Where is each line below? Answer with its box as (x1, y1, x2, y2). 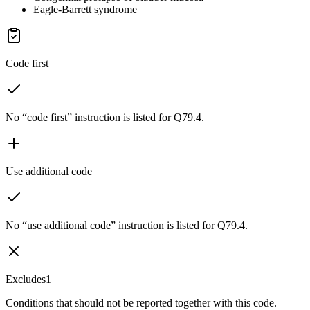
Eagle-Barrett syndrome (33, 3, 137, 15)
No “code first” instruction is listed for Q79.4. (6, 111, 204, 123)
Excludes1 (6, 273, 51, 285)
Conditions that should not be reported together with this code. (6, 296, 277, 309)
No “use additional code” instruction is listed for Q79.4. (6, 219, 248, 231)
